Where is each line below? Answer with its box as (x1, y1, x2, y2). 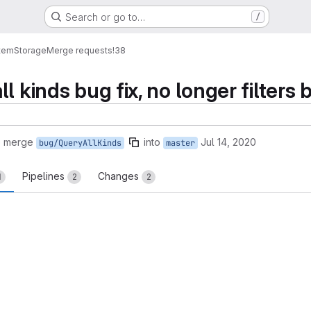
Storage (14, 44, 47, 56)
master (166, 137, 195, 149)
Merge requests (47, 44, 112, 56)
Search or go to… (65, 10, 145, 23)
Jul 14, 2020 (201, 136, 256, 148)
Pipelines (22, 170, 67, 182)
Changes (98, 170, 142, 182)
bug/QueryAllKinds (39, 137, 121, 149)
